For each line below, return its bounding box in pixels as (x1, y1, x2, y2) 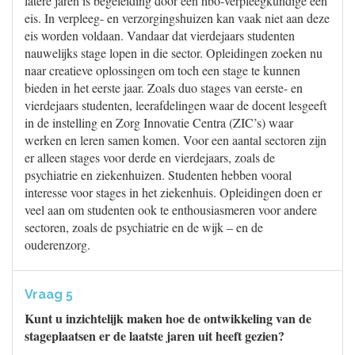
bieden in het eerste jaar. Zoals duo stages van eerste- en (25, 79, 303, 96)
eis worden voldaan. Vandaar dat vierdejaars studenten (25, 27, 295, 44)
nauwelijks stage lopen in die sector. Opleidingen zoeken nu (25, 44, 323, 61)
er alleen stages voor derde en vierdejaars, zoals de (25, 149, 275, 166)
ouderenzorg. (25, 236, 90, 253)
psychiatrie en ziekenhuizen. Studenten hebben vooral (25, 166, 292, 183)
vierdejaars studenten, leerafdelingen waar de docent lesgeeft (25, 97, 326, 113)
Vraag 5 (25, 287, 73, 302)
